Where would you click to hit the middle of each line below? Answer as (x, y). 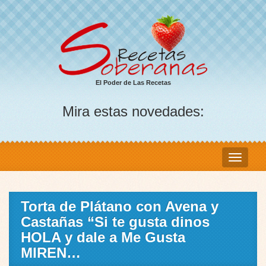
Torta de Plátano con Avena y (120, 207)
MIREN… (51, 253)
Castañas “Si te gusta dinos (115, 222)
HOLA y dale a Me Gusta (103, 237)
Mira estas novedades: (133, 112)
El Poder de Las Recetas (133, 83)
